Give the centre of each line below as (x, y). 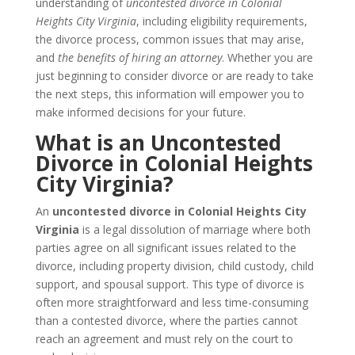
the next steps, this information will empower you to (170, 94)
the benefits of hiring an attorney (139, 57)
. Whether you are (267, 57)
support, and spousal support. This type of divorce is (170, 284)
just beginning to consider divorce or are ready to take (174, 76)
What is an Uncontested (158, 143)
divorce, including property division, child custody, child (174, 266)
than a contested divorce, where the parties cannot (166, 321)
